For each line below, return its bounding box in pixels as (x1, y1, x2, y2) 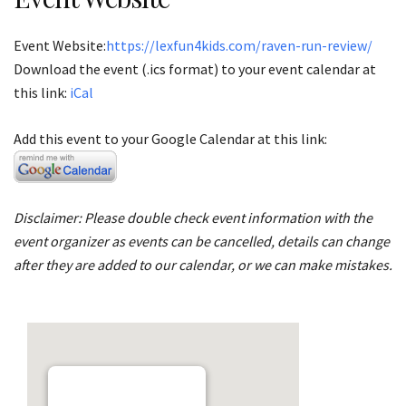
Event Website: (14, 35, 106, 54)
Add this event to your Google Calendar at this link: (14, 129, 327, 148)
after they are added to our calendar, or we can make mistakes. (14, 255, 392, 274)
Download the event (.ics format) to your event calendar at (14, 59, 376, 78)
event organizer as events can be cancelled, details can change (14, 231, 390, 250)
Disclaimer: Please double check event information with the (14, 208, 372, 227)
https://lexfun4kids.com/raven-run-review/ (106, 35, 372, 54)
